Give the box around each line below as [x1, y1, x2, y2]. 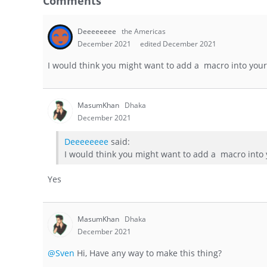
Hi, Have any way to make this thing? [74, 247, 222, 259]
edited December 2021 [140, 39, 216, 49]
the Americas [122, 26, 166, 36]
